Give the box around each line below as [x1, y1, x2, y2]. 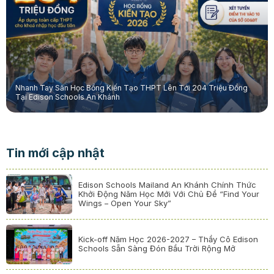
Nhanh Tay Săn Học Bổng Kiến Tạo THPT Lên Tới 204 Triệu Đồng [15, 83, 248, 93]
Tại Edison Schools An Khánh [15, 92, 120, 102]
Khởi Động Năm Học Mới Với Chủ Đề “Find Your [78, 188, 260, 199]
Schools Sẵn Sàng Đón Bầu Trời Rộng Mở [78, 243, 236, 254]
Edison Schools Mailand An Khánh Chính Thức [78, 179, 257, 190]
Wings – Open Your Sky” [78, 198, 172, 208]
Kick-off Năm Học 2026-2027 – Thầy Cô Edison [78, 234, 259, 245]
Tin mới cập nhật [6, 145, 105, 160]
